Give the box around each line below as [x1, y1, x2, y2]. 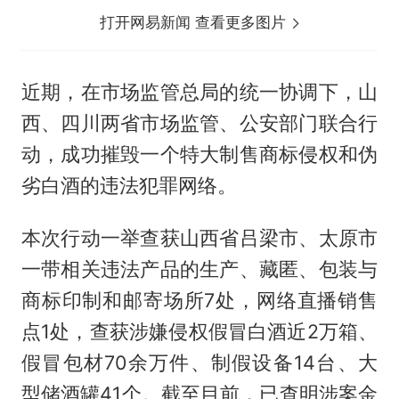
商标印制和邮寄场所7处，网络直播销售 [20, 289, 379, 313]
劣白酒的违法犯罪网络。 [20, 174, 237, 198]
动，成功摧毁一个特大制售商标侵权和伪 [20, 142, 379, 167]
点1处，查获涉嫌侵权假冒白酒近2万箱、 [20, 320, 379, 344]
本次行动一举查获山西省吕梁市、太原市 [20, 226, 379, 250]
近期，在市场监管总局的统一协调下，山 [20, 80, 379, 104]
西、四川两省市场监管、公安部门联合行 [20, 111, 379, 135]
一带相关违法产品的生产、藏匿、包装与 [20, 257, 379, 281]
